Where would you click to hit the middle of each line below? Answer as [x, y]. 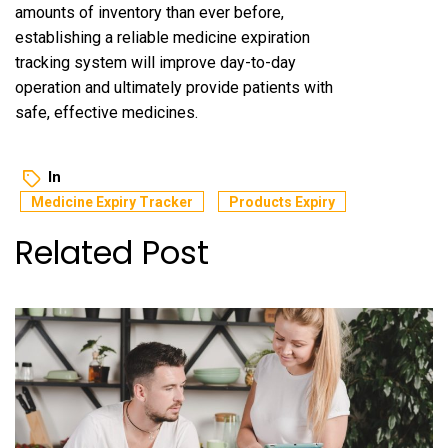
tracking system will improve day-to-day [155, 62]
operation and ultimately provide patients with [174, 87]
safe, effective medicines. [106, 112]
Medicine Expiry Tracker [112, 201]
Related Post [112, 252]
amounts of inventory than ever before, [149, 12]
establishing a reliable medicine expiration [162, 37]
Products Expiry [282, 201]
